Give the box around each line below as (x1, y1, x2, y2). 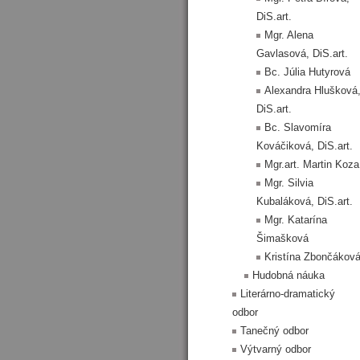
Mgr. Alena (264, 29, 313, 41)
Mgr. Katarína (264, 214, 327, 226)
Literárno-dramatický (240, 288, 335, 300)
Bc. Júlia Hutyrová (264, 66, 350, 78)
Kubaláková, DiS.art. (256, 195, 353, 207)
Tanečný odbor (240, 325, 309, 337)
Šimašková (256, 232, 309, 244)
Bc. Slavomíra (264, 121, 331, 133)
